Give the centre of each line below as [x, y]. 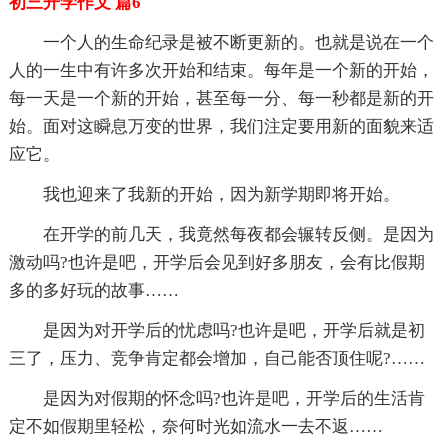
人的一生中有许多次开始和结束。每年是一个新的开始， [221, 70]
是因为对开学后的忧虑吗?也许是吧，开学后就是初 [233, 330]
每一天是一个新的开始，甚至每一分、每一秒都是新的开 [221, 98]
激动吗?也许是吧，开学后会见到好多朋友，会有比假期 [216, 262]
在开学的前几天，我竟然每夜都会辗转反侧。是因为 [238, 234]
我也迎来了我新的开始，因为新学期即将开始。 [221, 194]
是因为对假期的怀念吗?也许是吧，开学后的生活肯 [233, 398]
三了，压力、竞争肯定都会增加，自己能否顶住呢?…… [216, 358]
